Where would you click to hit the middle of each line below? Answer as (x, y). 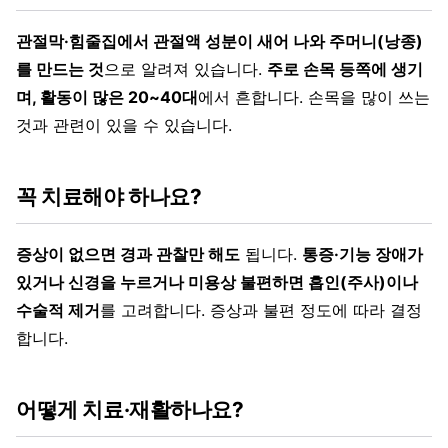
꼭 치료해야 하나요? (109, 196)
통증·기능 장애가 (362, 253)
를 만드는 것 (60, 68)
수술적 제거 (58, 309)
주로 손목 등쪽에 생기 (345, 68)
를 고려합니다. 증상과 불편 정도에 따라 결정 (261, 309)
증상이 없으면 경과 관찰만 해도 (128, 253)
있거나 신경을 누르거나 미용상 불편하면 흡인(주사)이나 (217, 281)
